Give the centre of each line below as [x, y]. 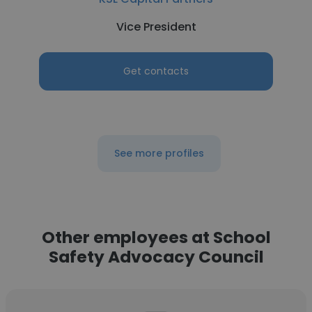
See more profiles [159, 153]
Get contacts [156, 71]
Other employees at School [156, 237]
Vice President [156, 27]
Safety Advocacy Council [156, 257]
